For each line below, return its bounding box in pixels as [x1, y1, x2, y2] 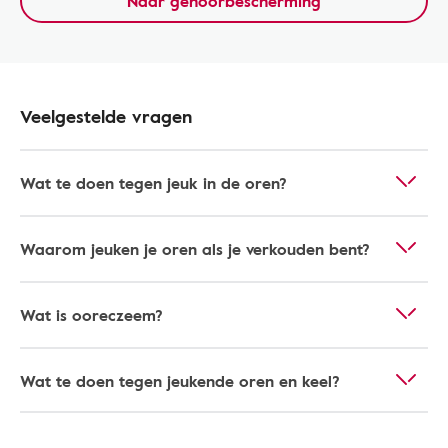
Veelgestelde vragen [20, 103, 192, 129]
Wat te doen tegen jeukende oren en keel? [20, 369, 340, 393]
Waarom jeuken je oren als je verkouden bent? [20, 237, 370, 261]
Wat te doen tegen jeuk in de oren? [20, 171, 287, 195]
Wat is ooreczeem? [20, 303, 163, 327]
